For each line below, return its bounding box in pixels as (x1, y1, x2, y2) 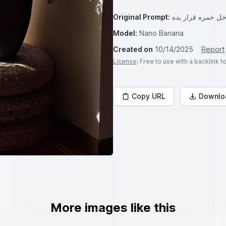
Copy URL (132, 92, 165, 100)
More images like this (50, 200, 176, 215)
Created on (113, 45, 153, 53)
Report (201, 45, 224, 53)
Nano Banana (139, 29, 184, 37)
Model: (113, 29, 137, 37)
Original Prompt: (113, 13, 170, 21)
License (113, 58, 137, 65)
